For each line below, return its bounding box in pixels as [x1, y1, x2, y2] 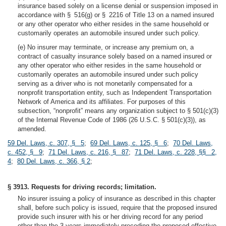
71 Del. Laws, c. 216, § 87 [48, 148, 129, 156]
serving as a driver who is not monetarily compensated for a [18, 80, 192, 87]
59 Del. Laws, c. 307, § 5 [8, 139, 84, 147]
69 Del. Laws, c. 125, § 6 [90, 139, 167, 147]
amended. [18, 125, 46, 133]
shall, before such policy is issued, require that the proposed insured [18, 204, 217, 211]
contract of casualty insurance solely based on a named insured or [18, 52, 212, 60]
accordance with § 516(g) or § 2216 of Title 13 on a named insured [18, 11, 214, 19]
